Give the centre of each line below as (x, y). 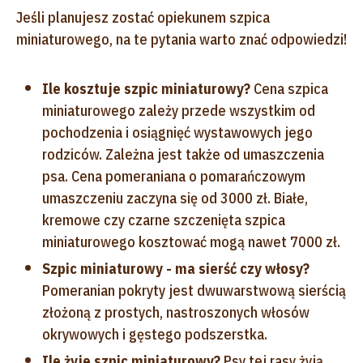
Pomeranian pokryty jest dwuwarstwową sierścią (194, 290)
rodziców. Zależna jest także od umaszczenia (183, 154)
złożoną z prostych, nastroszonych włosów (176, 312)
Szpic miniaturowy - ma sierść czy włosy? (176, 268)
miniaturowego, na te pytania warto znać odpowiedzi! (181, 39)
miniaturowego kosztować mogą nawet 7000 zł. (191, 241)
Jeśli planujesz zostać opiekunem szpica (143, 17)
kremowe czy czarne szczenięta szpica (164, 220)
